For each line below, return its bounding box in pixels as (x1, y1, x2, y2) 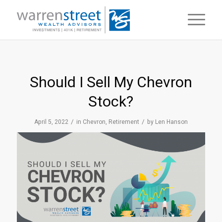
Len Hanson (155, 118, 188, 125)
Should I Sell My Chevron (29, 73, 192, 91)
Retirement (108, 118, 139, 125)
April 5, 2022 (34, 118, 68, 125)
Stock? (88, 93, 134, 110)
